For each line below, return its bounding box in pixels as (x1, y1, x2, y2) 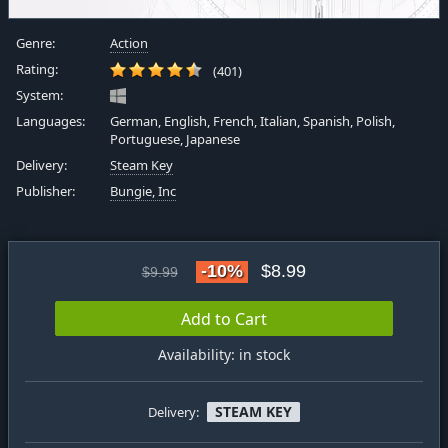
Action (110, 34, 149, 52)
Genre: (16, 34, 55, 52)
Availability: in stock (158, 345, 290, 365)
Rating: (16, 60, 58, 78)
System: (16, 86, 63, 104)
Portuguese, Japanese (110, 130, 241, 148)
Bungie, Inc (110, 182, 177, 200)
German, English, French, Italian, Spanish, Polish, (110, 112, 396, 130)
